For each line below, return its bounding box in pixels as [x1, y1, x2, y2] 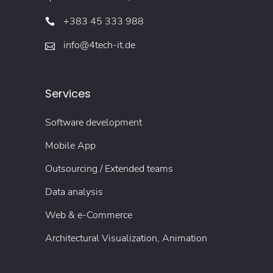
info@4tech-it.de [63, 38, 135, 52]
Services [45, 86, 91, 102]
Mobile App [45, 139, 96, 153]
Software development [45, 116, 142, 130]
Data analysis [45, 185, 103, 199]
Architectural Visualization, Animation [45, 232, 207, 246]
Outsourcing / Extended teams [45, 162, 173, 176]
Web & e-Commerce [45, 208, 132, 222]
